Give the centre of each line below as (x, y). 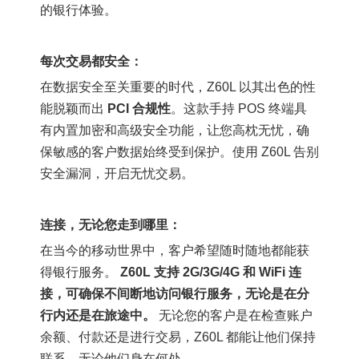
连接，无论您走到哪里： (111, 225)
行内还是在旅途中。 (98, 315)
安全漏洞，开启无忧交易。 (117, 173)
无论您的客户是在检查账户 (234, 315)
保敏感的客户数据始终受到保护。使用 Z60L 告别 (179, 152)
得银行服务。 (80, 272)
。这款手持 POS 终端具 (239, 109)
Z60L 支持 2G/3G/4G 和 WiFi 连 (211, 272)
